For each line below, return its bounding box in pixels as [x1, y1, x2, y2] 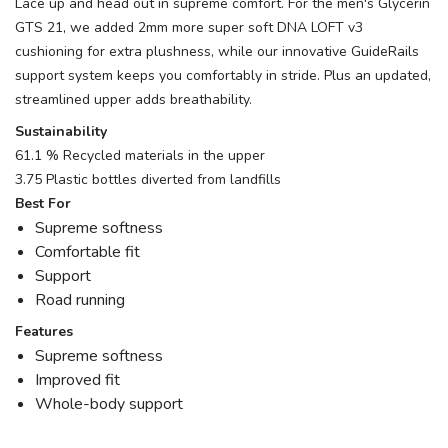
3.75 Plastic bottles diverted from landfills [15, 170, 281, 189]
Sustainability [15, 122, 111, 141]
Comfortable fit [35, 241, 140, 263]
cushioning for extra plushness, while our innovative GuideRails [15, 42, 419, 61]
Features [15, 322, 73, 341]
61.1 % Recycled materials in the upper [15, 146, 265, 165]
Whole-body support [35, 393, 183, 415]
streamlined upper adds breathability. [15, 90, 252, 109]
